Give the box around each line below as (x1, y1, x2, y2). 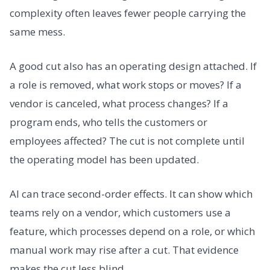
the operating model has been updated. (10, 152, 199, 167)
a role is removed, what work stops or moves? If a (10, 78, 242, 92)
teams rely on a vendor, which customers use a (10, 206, 231, 220)
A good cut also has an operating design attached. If (10, 59, 257, 74)
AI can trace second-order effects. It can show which (10, 187, 253, 201)
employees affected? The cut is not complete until (10, 134, 245, 148)
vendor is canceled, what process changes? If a (10, 96, 228, 111)
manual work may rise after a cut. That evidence (10, 243, 239, 257)
